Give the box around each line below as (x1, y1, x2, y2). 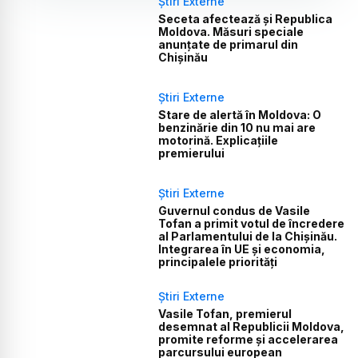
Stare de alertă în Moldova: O (158, 108, 322, 121)
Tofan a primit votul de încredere (158, 217, 345, 231)
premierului (158, 146, 225, 160)
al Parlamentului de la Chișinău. (158, 229, 338, 244)
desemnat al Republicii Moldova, (158, 320, 345, 334)
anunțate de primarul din (158, 37, 299, 51)
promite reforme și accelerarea (158, 332, 339, 347)
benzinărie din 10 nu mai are (158, 121, 316, 134)
